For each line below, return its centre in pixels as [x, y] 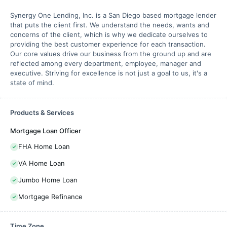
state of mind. [32, 83]
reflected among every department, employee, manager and [106, 63]
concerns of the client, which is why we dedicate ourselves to [109, 34]
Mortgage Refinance [50, 197]
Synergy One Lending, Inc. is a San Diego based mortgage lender [113, 15]
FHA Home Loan [44, 146]
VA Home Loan [42, 163]
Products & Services [42, 112]
